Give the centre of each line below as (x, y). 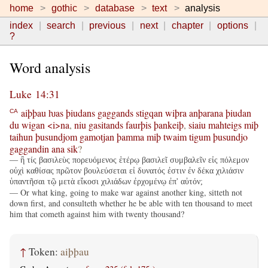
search (61, 25)
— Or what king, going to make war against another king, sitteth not (126, 192)
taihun (21, 136)
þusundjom (56, 136)
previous (108, 25)
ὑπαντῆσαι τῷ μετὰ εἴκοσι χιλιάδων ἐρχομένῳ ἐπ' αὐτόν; (106, 181)
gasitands (106, 124)
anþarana (206, 112)
